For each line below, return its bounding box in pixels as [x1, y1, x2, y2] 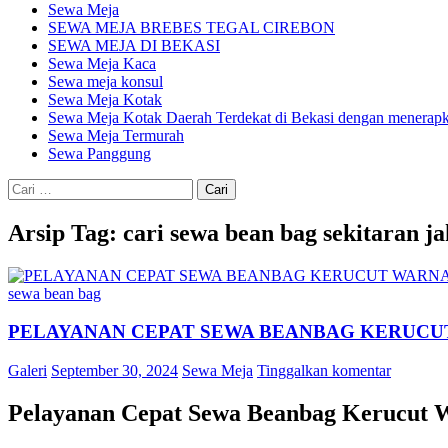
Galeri [8, 362, 47, 380]
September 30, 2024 [51, 362, 178, 380]
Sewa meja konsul [48, 72, 163, 90]
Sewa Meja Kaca [48, 54, 156, 72]
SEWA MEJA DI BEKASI [48, 36, 220, 54]
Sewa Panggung [48, 144, 151, 162]
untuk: [7, 195, 47, 213]
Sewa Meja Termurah [48, 126, 184, 144]
